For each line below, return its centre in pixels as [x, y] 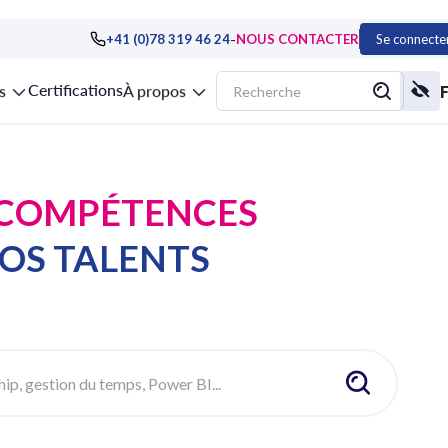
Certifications [75, 89]
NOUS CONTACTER [297, 39]
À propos [154, 90]
